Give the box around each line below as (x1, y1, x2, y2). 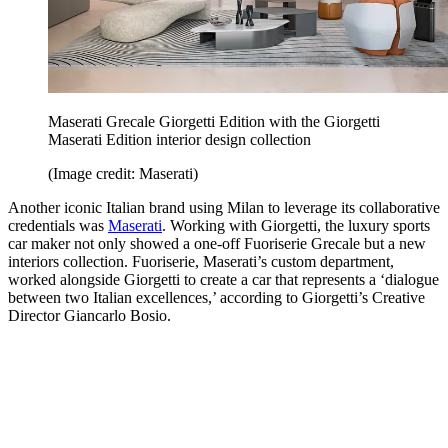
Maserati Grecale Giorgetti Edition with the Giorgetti (48, 113, 380, 131)
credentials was (8, 217, 108, 235)
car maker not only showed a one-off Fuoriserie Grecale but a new (8, 235, 426, 253)
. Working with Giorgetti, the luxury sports (162, 217, 430, 235)
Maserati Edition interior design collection (48, 131, 311, 149)
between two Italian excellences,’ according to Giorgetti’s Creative (8, 289, 425, 307)
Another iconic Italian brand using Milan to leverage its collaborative (8, 199, 440, 217)
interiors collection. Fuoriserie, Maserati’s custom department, (8, 253, 394, 271)
